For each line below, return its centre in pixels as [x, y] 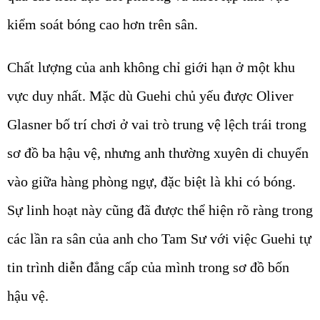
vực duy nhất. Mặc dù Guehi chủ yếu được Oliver [150, 96]
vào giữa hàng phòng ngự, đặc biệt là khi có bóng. [151, 182]
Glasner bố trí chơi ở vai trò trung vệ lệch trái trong [157, 125]
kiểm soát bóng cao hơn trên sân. [102, 25]
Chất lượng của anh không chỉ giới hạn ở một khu [151, 67]
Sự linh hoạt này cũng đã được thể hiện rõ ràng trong [160, 210]
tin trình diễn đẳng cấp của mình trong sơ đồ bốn [148, 267]
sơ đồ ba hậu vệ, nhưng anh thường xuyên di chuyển [158, 153]
